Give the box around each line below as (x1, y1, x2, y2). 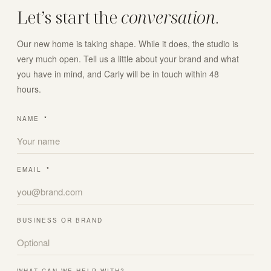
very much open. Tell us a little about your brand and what (17, 53, 239, 65)
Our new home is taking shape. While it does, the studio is (17, 38, 238, 50)
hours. (17, 83, 41, 96)
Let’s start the (17, 5, 121, 29)
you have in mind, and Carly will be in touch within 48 (17, 68, 219, 80)
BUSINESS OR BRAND (17, 216, 103, 225)
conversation (120, 5, 216, 29)
